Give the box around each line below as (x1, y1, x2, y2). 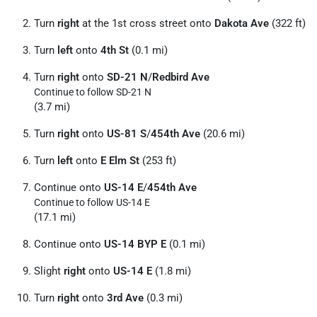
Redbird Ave (152, 71, 209, 83)
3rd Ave (107, 292, 144, 304)
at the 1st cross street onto (79, 17, 214, 30)
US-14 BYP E (104, 238, 166, 250)
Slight (34, 265, 64, 277)
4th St (100, 44, 129, 57)
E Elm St (100, 154, 139, 167)
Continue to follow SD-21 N (34, 86, 151, 98)
